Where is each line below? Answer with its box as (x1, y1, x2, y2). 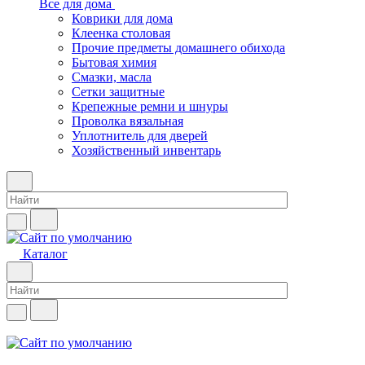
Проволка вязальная (72, 114, 183, 128)
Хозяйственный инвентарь (72, 143, 221, 157)
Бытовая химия (72, 55, 156, 69)
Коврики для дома (72, 11, 173, 25)
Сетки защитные (72, 85, 165, 99)
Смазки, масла (72, 70, 152, 84)
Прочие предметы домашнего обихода (72, 41, 285, 55)
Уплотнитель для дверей (72, 129, 208, 143)
